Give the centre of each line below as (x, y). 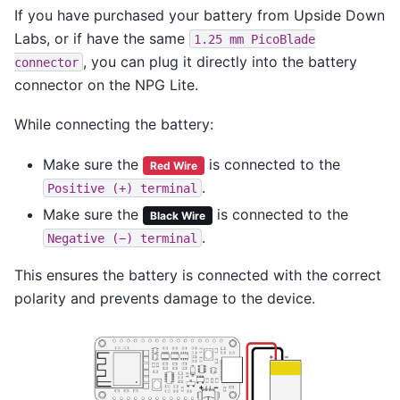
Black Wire (177, 215)
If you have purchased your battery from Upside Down (200, 15)
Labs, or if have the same (102, 38)
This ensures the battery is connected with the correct (198, 275)
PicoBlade (283, 39)
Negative (76, 238)
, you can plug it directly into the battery (220, 61)
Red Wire (173, 165)
